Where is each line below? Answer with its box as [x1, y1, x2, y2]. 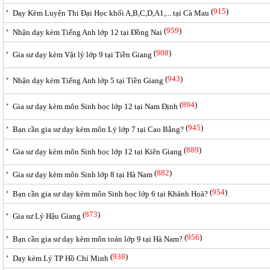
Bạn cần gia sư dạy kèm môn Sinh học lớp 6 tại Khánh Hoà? [13, 189, 208, 198]
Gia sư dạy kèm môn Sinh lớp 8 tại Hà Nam [13, 170, 152, 179]
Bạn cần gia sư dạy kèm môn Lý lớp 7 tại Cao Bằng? [13, 125, 184, 134]
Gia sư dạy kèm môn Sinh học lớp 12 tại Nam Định [13, 102, 178, 111]
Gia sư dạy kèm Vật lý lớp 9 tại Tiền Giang [13, 50, 152, 59]
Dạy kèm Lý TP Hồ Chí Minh [13, 254, 108, 263]
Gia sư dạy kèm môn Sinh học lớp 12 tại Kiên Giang [13, 147, 182, 156]
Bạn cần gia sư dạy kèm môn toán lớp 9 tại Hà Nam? [13, 234, 183, 243]
